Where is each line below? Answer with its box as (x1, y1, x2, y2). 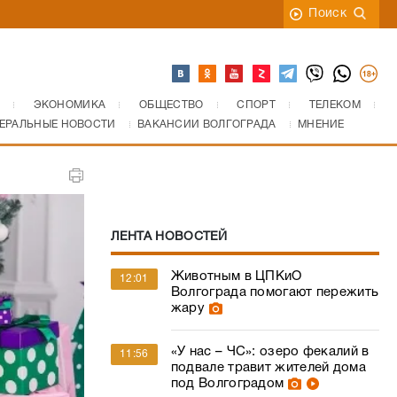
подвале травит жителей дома (170, 362, 366, 374)
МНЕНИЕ (297, 120, 345, 129)
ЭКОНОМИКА (33, 100, 106, 110)
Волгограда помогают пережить (170, 286, 379, 299)
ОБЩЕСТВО (139, 100, 204, 110)
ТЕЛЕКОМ (308, 100, 361, 110)
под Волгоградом (170, 378, 284, 390)
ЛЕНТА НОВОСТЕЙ (110, 231, 228, 243)
